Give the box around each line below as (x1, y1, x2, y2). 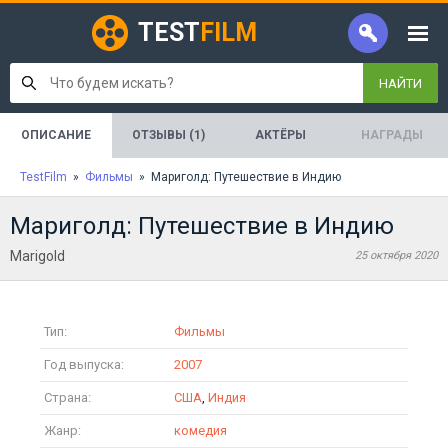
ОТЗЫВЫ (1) (131, 128, 205, 142)
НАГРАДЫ (361, 128, 424, 142)
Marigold (10, 248, 65, 264)
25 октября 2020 (355, 249, 438, 262)
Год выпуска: (44, 357, 124, 372)
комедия (174, 423, 227, 438)
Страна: (44, 390, 91, 405)
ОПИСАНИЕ (20, 128, 91, 142)
